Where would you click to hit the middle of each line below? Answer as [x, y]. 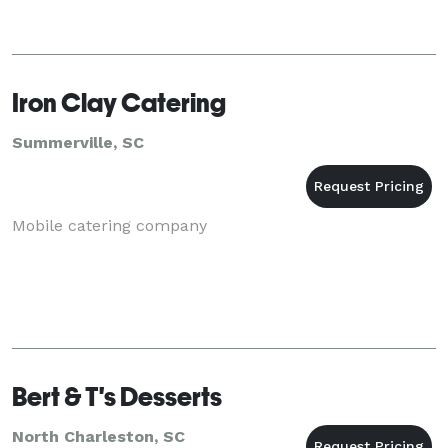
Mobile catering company [109, 225]
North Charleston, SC [98, 436]
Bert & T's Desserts [117, 396]
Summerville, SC [78, 142]
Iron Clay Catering [119, 102]
